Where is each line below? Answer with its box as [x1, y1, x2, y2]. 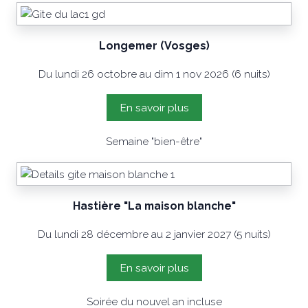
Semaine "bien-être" [106, 135, 202, 148]
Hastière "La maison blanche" [72, 199, 236, 212]
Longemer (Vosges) [98, 39, 210, 52]
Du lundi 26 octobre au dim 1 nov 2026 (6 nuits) [38, 67, 270, 80]
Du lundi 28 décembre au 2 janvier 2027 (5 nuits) [37, 228, 271, 241]
